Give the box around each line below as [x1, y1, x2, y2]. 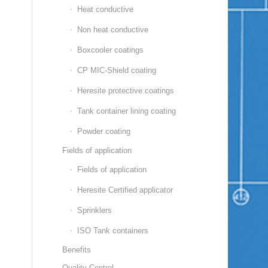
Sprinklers [77, 206, 112, 215]
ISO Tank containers [77, 226, 149, 236]
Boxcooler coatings [77, 45, 144, 55]
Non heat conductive [77, 25, 149, 35]
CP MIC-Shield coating [77, 66, 157, 75]
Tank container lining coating [77, 106, 176, 116]
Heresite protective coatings [77, 86, 175, 96]
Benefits [62, 245, 92, 255]
